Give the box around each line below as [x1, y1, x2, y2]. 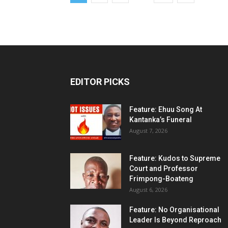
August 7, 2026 [129, 127, 167, 134]
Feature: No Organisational [129, 206, 219, 214]
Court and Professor [129, 164, 198, 173]
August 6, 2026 [129, 186, 167, 193]
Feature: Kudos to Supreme [129, 154, 220, 162]
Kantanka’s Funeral [129, 116, 192, 124]
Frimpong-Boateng [129, 175, 193, 183]
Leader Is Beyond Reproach [129, 216, 221, 224]
